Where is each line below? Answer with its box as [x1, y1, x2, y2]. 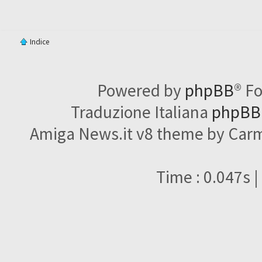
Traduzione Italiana [70, 101, 212, 123]
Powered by [97, 80, 185, 102]
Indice [30, 37, 50, 47]
